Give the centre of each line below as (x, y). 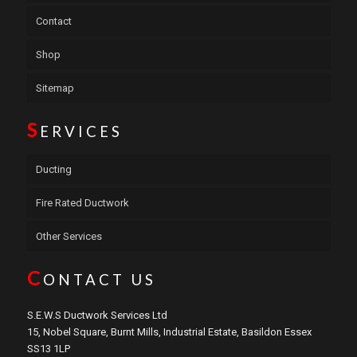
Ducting (53, 169)
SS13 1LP (48, 348)
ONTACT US (99, 279)
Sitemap (55, 88)
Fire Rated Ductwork (82, 202)
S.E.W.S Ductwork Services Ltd (97, 315)
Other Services (69, 236)
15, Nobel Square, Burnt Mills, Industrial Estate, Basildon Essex (169, 331)
